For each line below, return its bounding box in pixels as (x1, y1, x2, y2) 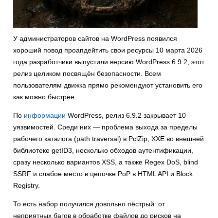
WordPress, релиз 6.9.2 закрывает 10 (66, 111, 186, 120)
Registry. (13, 182, 40, 190)
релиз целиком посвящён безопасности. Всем (13, 70, 161, 78)
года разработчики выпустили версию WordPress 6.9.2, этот (13, 58, 204, 66)
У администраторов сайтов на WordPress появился (13, 35, 177, 43)
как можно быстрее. (13, 93, 76, 101)
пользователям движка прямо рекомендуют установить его (13, 81, 202, 90)
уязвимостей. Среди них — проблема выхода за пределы (13, 123, 198, 131)
